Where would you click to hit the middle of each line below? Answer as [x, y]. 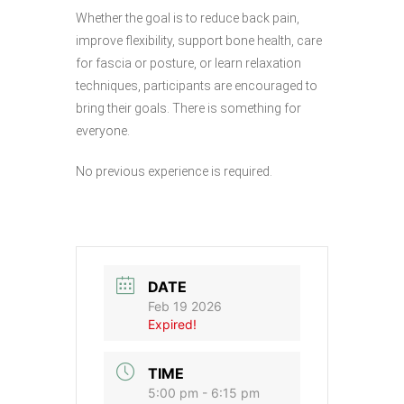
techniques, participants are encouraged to [197, 85]
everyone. [103, 130]
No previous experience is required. [174, 171]
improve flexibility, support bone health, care [199, 40]
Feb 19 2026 [185, 306]
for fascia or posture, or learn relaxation [188, 63]
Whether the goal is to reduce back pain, [188, 18]
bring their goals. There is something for [188, 108]
